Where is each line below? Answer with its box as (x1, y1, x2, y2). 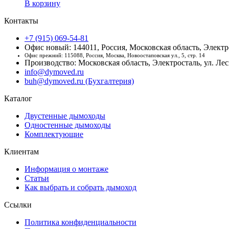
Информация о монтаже (25, 164, 108, 173)
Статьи (25, 173, 49, 182)
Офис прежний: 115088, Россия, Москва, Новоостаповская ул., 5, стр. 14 (25, 52, 205, 58)
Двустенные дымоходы (25, 111, 105, 120)
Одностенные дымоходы (25, 120, 111, 129)
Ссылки (4, 200, 32, 209)
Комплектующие (25, 129, 83, 139)
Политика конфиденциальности (25, 217, 136, 226)
